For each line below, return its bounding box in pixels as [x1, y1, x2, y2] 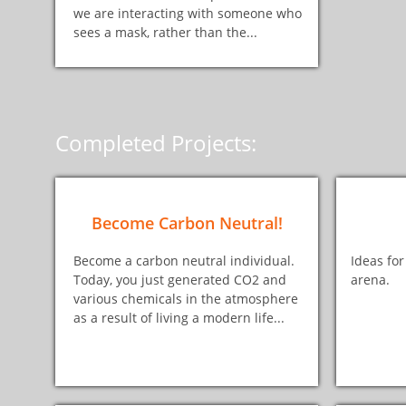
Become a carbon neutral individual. [73, 252, 298, 269]
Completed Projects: [55, 127, 256, 158]
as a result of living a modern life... [73, 309, 285, 326]
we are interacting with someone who [73, 5, 302, 22]
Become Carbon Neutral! [92, 211, 283, 234]
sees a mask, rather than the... [73, 24, 257, 41]
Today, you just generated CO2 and [73, 271, 286, 288]
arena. [351, 271, 390, 288]
